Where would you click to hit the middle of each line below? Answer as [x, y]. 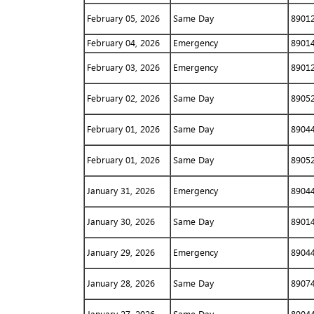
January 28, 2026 [121, 283]
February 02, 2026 [123, 98]
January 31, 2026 [121, 191]
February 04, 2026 [123, 43]
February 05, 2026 [123, 18]
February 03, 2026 [123, 67]
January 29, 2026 [121, 252]
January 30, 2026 [121, 221]
